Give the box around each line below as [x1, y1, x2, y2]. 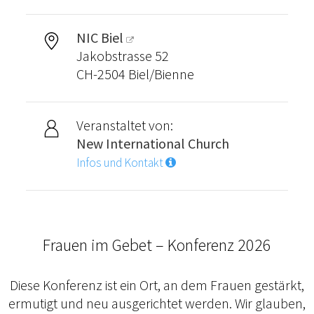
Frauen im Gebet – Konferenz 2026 [43, 234, 271, 257]
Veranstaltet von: [76, 116, 173, 135]
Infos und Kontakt [76, 155, 165, 171]
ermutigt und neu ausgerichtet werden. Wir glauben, [8, 294, 306, 313]
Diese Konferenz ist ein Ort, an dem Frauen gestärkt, [10, 276, 304, 294]
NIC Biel [76, 29, 123, 47]
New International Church [76, 135, 229, 153]
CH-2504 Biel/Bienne [76, 65, 194, 83]
